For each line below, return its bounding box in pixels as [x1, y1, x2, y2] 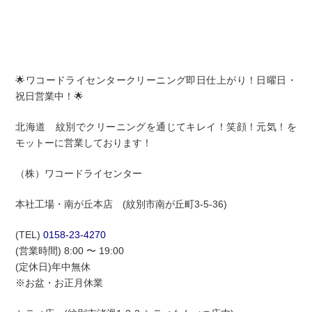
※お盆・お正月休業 [15, 276, 104, 288]
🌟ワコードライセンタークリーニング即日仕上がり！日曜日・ [15, 74, 297, 86]
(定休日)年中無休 [15, 260, 91, 272]
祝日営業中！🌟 [15, 90, 84, 102]
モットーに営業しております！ [15, 136, 153, 148]
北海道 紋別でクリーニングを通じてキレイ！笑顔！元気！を [15, 120, 297, 132]
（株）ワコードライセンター [15, 167, 143, 179]
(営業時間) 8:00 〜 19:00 [15, 244, 125, 256]
